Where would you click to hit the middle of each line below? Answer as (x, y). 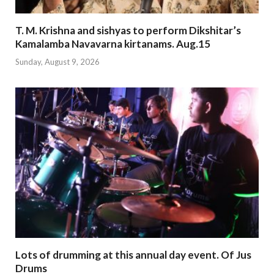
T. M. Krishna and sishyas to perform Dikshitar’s (128, 31)
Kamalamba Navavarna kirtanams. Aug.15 (113, 44)
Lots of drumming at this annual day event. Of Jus (133, 255)
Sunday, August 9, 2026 (57, 61)
